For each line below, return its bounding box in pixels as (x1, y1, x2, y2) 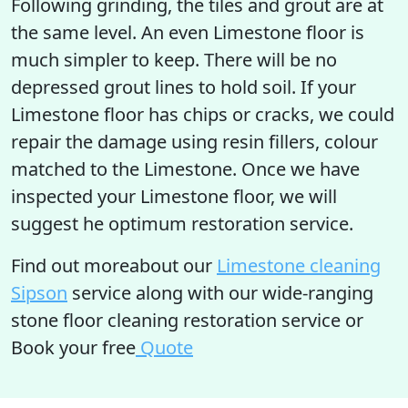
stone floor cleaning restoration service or (11, 308, 363, 332)
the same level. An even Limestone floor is (11, 20, 364, 45)
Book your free (11, 335, 136, 360)
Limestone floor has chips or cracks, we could (11, 102, 394, 127)
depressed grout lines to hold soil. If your (11, 75, 356, 99)
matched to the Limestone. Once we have (11, 157, 360, 181)
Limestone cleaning (217, 253, 381, 278)
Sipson (11, 280, 67, 305)
